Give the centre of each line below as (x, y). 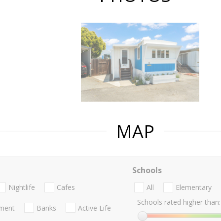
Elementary (193, 187)
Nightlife (22, 187)
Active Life (94, 208)
